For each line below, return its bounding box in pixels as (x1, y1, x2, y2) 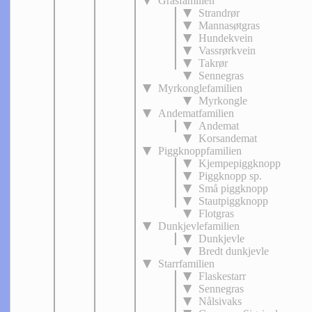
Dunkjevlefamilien (158, 220, 240, 232)
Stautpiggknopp (198, 195, 268, 207)
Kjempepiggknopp (198, 157, 281, 169)
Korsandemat (198, 132, 257, 144)
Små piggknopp (198, 182, 268, 194)
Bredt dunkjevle (198, 245, 269, 257)
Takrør (198, 57, 228, 69)
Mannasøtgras (198, 19, 260, 31)
